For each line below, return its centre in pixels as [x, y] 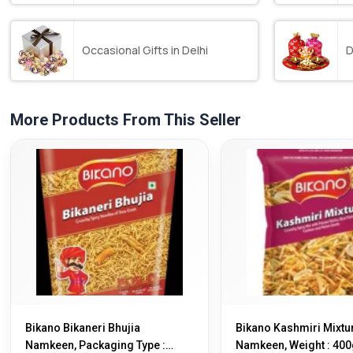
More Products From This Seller [126, 119]
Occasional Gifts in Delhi [145, 50]
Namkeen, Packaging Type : [96, 345]
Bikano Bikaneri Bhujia [83, 327]
